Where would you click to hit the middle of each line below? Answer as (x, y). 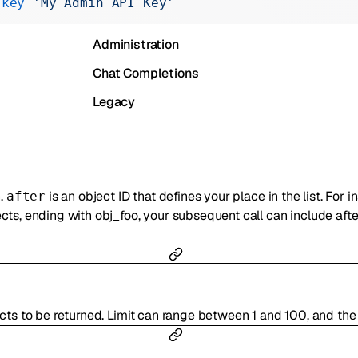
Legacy (114, 102)
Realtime (119, 16)
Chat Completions (146, 73)
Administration (136, 44)
